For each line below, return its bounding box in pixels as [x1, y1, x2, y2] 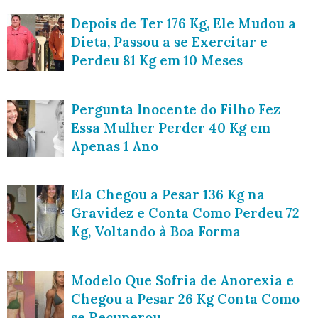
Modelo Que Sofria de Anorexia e [71, 271, 294, 289]
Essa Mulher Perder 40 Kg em [71, 119, 270, 136]
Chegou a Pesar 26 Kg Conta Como [71, 290, 300, 307]
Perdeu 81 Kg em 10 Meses [71, 52, 243, 70]
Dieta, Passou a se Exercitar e [71, 33, 268, 51]
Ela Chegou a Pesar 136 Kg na [71, 186, 265, 204]
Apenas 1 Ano [71, 137, 158, 155]
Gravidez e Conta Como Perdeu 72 [71, 204, 300, 222]
